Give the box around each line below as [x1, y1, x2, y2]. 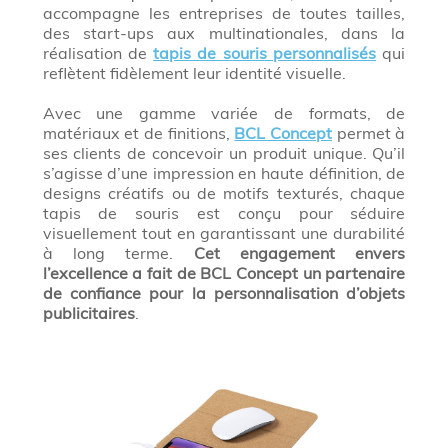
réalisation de [42, 43, 154, 64]
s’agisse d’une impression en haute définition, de [42, 163, 406, 184]
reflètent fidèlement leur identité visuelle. [42, 63, 346, 84]
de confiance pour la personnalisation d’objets [42, 283, 406, 304]
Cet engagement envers [193, 243, 406, 264]
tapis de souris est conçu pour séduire [42, 203, 406, 224]
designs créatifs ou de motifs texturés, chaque [42, 183, 406, 204]
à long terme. [42, 243, 194, 264]
